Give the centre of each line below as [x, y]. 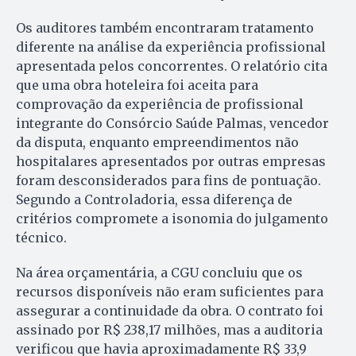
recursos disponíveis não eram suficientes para [170, 292]
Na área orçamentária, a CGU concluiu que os [159, 273]
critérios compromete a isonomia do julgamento [172, 219]
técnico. [41, 238]
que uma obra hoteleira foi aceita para [137, 85]
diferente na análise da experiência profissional [171, 47]
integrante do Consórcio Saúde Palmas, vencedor [172, 124]
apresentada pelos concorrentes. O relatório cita [172, 66]
